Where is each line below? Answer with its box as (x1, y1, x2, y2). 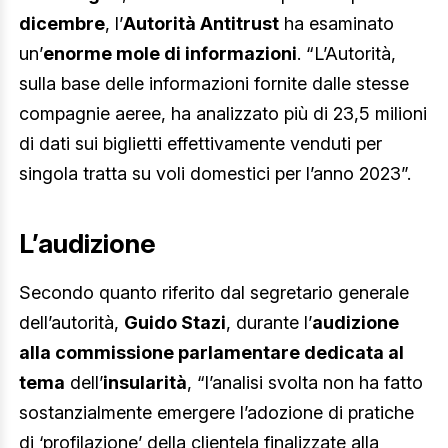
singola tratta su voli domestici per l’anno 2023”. (19, 162, 411, 184)
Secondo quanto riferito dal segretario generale (19, 282, 409, 304)
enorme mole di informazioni (43, 42, 297, 64)
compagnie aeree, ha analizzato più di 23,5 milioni (19, 102, 427, 124)
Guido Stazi (124, 312, 226, 334)
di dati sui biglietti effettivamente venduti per (19, 132, 382, 154)
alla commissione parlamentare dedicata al (19, 342, 404, 364)
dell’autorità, (19, 312, 124, 334)
